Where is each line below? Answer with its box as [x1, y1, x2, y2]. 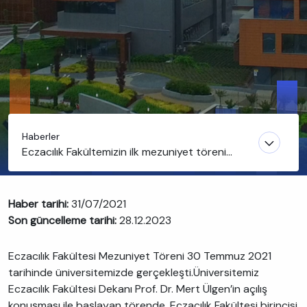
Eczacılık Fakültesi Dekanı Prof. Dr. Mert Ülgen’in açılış [8, 282, 267, 296]
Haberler [22, 130, 60, 143]
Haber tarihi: [8, 197, 71, 211]
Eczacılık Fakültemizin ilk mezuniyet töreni [22, 145, 226, 159]
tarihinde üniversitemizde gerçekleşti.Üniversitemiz [8, 265, 259, 280]
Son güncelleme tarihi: [8, 213, 119, 228]
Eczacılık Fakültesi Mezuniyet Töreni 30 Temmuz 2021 [8, 249, 271, 263]
